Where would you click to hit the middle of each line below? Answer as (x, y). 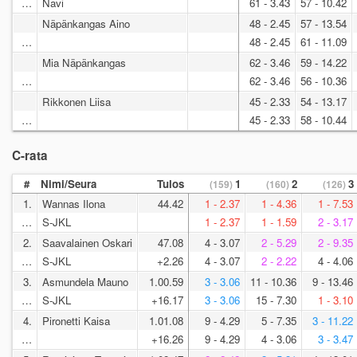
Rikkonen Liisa (76, 101)
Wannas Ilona (74, 204)
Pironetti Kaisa (76, 321)
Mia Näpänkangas (84, 62)
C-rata (30, 156)
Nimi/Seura (69, 184)
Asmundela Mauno (85, 282)
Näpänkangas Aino (86, 23)
